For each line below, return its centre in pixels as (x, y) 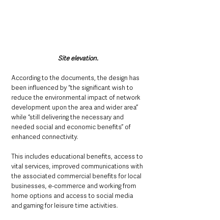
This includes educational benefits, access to (78, 157)
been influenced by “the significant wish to (73, 88)
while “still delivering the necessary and (68, 117)
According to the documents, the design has (76, 78)
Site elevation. (79, 58)
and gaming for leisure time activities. (65, 206)
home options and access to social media (73, 196)
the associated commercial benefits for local (77, 176)
